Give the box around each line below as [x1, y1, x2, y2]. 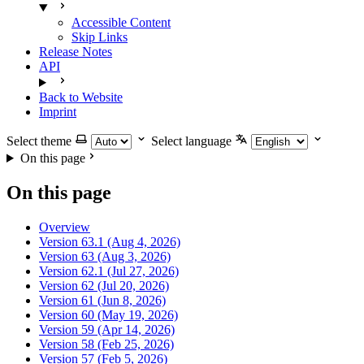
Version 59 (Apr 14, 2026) [39, 322, 175, 336]
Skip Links [71, 30, 128, 44]
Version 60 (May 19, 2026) [39, 307, 178, 322]
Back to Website [39, 90, 123, 104]
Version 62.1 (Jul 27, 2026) [39, 263, 179, 278]
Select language [151, 134, 232, 148]
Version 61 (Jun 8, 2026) [39, 292, 166, 307]
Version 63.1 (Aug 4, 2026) [39, 234, 180, 249]
